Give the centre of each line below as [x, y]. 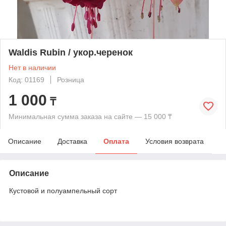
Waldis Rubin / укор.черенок [71, 52]
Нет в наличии [32, 67]
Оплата [116, 141]
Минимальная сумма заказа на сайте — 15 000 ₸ [90, 116]
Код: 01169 [26, 79]
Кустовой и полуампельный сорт [63, 190]
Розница [71, 79]
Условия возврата [175, 141]
